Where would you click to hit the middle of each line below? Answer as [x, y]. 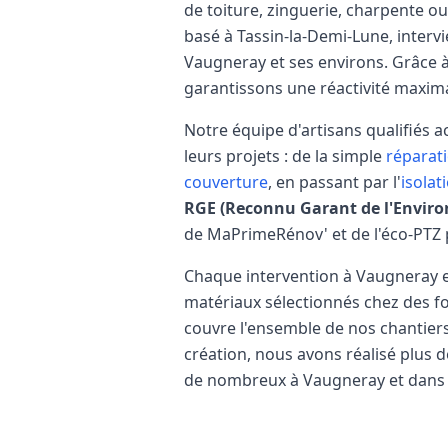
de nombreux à [243, 380]
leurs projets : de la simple [283, 156]
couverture [226, 182]
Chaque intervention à [270, 276]
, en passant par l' [334, 182]
